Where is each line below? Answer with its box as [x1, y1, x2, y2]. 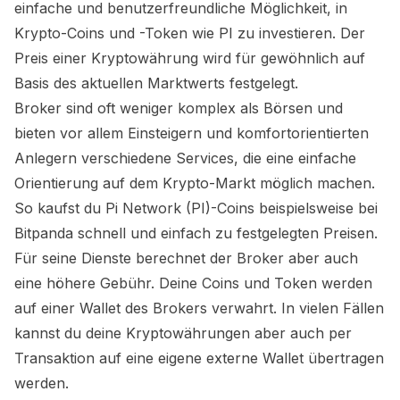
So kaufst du [14, 199, 105, 217]
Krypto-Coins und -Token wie [14, 24, 219, 42]
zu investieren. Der [233, 24, 365, 42]
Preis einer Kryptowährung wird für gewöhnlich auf [14, 49, 365, 67]
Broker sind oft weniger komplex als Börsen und [14, 99, 343, 117]
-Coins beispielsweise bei [211, 199, 378, 217]
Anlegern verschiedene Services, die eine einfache [14, 149, 356, 167]
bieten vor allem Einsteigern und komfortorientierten [14, 124, 369, 142]
